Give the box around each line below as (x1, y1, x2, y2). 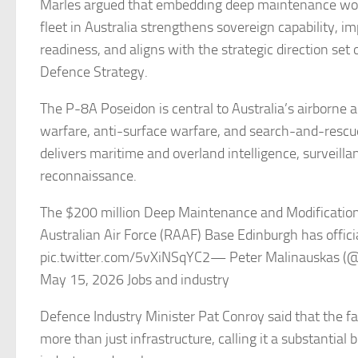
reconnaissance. (40, 167, 137, 185)
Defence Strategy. (40, 63, 148, 81)
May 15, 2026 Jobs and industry (40, 271, 229, 288)
